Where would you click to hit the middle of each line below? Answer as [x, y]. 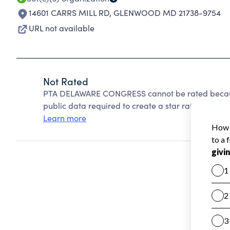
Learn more [65, 118]
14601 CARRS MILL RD [69, 13]
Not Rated [66, 81]
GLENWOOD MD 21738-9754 [167, 13]
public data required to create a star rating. [125, 106]
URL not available [62, 28]
